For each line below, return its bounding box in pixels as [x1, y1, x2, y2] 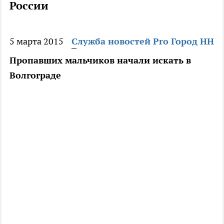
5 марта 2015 [9, 35, 63, 47]
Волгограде [9, 69, 61, 81]
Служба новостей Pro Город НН [71, 35, 214, 47]
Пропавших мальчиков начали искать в [9, 54, 191, 66]
